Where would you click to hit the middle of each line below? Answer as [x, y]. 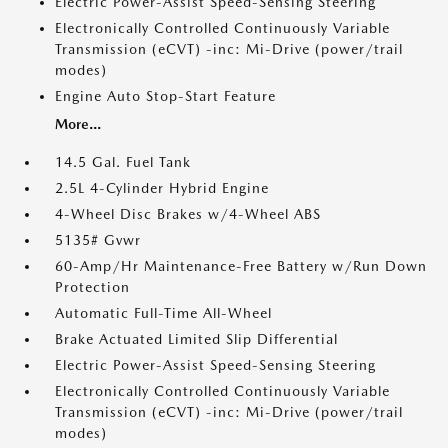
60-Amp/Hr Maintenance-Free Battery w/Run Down [241, 266]
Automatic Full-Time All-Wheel [163, 313]
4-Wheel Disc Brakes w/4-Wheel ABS [188, 214]
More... [78, 124]
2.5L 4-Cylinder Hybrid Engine [162, 188]
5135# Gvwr [98, 240]
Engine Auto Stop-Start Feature [165, 96]
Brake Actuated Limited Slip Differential [196, 339]
